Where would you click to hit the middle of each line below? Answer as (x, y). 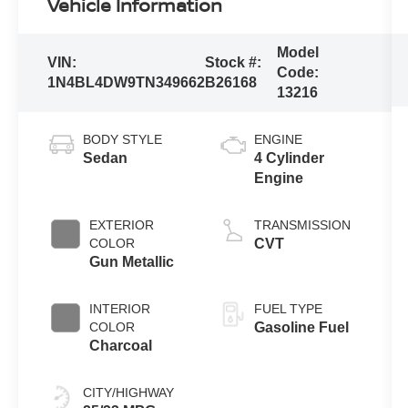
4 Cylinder (289, 158)
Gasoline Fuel (301, 328)
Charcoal (121, 346)
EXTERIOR (122, 225)
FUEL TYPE (288, 309)
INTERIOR (120, 309)
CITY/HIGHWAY (129, 393)
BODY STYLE (123, 140)
